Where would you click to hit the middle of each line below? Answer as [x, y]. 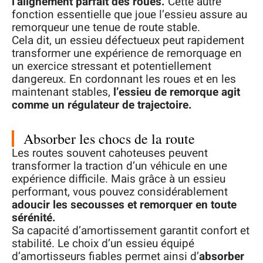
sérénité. [35, 218]
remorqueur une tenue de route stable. [107, 28]
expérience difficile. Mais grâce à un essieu [119, 179]
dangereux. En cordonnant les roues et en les [124, 80]
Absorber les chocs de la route [109, 139]
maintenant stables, [63, 92]
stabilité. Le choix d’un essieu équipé [103, 244]
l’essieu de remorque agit [177, 92]
